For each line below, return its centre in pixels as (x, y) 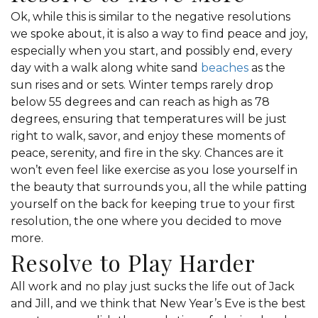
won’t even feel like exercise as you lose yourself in (154, 170)
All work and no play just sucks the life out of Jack (153, 286)
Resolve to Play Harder (133, 262)
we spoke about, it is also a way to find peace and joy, (159, 34)
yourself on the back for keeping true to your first (153, 204)
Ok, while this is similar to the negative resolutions (150, 17)
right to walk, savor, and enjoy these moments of (148, 136)
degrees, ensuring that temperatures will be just (149, 119)
